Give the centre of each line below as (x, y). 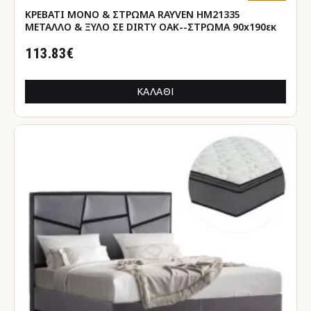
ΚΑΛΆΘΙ (155, 91)
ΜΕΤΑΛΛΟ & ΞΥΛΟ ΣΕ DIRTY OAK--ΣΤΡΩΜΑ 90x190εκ (151, 26)
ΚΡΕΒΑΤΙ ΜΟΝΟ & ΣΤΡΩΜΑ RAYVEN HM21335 (133, 14)
